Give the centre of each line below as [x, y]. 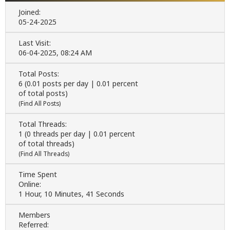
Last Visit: [35, 43]
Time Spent [38, 175]
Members [34, 215]
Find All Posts [40, 104]
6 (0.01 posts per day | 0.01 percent [78, 84]
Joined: [30, 12]
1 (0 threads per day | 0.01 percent [77, 134]
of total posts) [43, 93]
